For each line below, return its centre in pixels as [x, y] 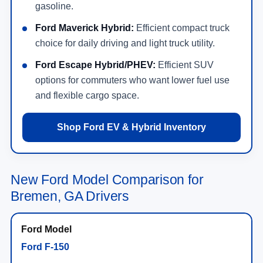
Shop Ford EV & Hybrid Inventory [131, 127]
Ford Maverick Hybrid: [85, 28]
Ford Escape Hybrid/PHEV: [95, 65]
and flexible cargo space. [87, 95]
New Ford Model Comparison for [107, 179]
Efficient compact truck [182, 28]
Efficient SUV [185, 65]
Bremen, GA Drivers [70, 196]
